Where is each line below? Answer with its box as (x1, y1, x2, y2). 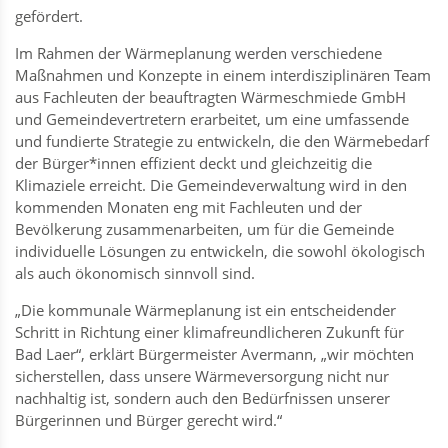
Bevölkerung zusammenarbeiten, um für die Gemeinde (15, 218, 394, 239)
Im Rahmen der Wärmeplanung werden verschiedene (15, 42, 382, 63)
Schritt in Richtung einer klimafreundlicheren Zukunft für (15, 321, 404, 342)
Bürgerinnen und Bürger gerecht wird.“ (15, 409, 282, 430)
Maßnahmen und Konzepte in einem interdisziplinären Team (15, 64, 431, 85)
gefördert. (15, 5, 83, 26)
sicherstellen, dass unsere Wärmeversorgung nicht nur (15, 365, 389, 386)
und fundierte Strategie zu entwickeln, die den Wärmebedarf (15, 130, 429, 151)
